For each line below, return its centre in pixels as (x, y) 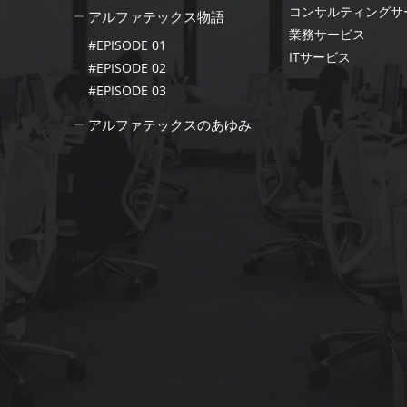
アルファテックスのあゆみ (169, 125)
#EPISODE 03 (127, 91)
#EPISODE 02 (127, 68)
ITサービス (320, 57)
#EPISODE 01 (127, 45)
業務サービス (327, 35)
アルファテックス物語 (156, 17)
